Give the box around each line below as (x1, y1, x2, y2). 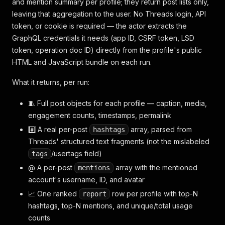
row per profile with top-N (110, 189, 198, 198)
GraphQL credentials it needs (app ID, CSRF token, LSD (12, 34, 194, 42)
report (82, 190, 106, 198)
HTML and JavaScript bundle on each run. (12, 58, 152, 66)
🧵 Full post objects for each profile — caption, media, (28, 99, 207, 107)
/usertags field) (51, 149, 102, 158)
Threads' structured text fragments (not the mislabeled (28, 137, 209, 146)
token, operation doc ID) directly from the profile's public (12, 46, 202, 54)
